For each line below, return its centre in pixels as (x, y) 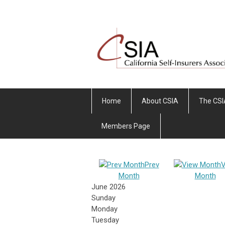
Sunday (103, 198)
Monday (104, 209)
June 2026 (108, 187)
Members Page (126, 126)
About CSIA (160, 101)
